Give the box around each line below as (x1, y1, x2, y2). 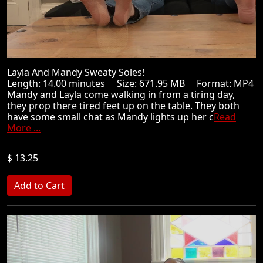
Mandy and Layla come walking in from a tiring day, (7, 88, 235, 101)
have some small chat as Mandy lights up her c (7, 110, 214, 123)
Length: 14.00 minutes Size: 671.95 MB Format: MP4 (7, 77, 254, 90)
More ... (7, 122, 41, 134)
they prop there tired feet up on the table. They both (7, 99, 240, 112)
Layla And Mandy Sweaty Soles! (7, 66, 154, 79)
